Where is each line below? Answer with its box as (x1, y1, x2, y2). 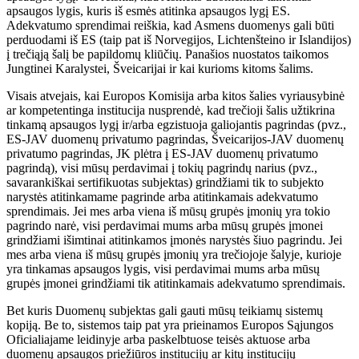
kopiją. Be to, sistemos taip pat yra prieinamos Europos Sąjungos (6, 318, 333, 333)
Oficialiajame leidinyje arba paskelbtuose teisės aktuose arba (6, 333, 310, 347)
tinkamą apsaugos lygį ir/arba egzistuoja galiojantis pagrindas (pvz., (6, 118, 346, 132)
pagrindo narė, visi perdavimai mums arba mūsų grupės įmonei (6, 219, 323, 233)
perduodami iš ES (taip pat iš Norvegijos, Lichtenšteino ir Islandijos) (6, 33, 351, 47)
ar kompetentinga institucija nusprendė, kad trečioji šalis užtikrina (6, 103, 335, 118)
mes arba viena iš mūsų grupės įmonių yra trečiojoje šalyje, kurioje (6, 248, 341, 262)
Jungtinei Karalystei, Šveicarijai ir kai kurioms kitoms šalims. (6, 62, 313, 76)
